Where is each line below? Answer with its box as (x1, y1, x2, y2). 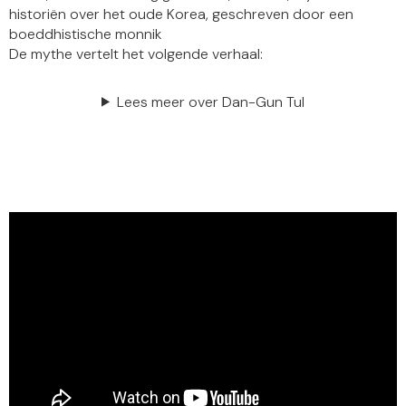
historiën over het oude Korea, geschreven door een (9, 4, 353, 24)
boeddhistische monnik (9, 24, 161, 43)
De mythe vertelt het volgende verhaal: (9, 43, 263, 63)
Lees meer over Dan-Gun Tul (116, 92, 304, 111)
